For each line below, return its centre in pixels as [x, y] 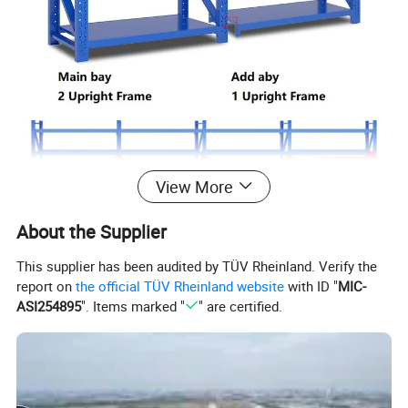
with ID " [311, 286]
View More [194, 186]
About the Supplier [92, 231]
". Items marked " [133, 306]
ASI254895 [49, 306]
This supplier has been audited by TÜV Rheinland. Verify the [197, 265]
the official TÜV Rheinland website [180, 286]
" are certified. [240, 306]
